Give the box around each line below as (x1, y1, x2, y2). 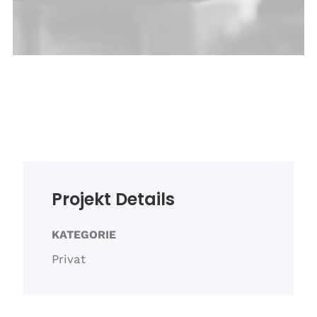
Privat (51, 252, 86, 266)
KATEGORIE (51, 228, 116, 241)
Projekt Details (51, 188, 175, 211)
